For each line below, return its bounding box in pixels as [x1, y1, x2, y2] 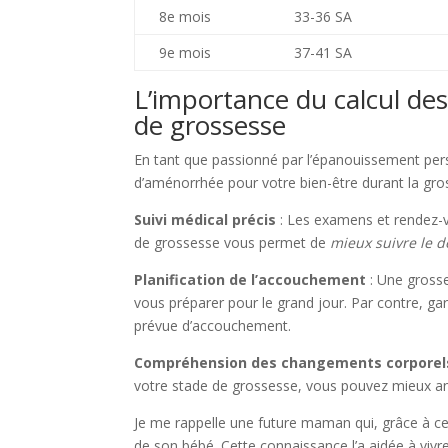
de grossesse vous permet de [134, 233, 331, 252]
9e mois [159, 43, 212, 62]
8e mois [159, 7, 212, 26]
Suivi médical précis [134, 210, 277, 229]
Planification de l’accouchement [134, 270, 367, 289]
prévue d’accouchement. [134, 316, 292, 335]
